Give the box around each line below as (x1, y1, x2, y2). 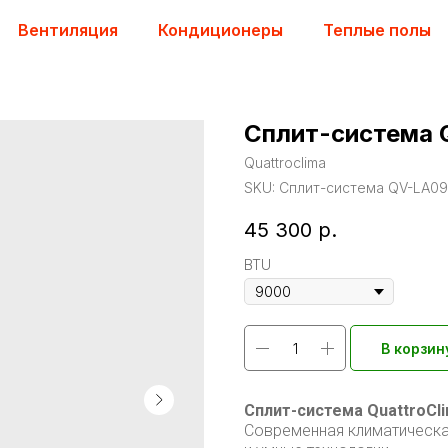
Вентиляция (17, 20, 118, 40)
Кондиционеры (157, 20, 283, 40)
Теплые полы (322, 20, 431, 40)
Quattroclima (244, 154, 326, 171)
